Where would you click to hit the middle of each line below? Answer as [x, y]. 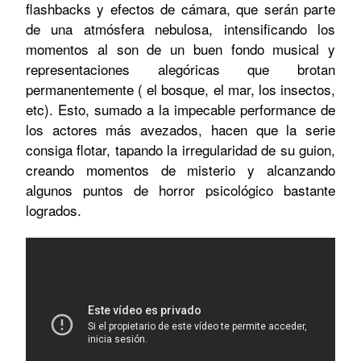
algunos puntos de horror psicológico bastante [180, 189]
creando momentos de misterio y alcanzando [180, 169]
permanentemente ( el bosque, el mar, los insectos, [180, 89]
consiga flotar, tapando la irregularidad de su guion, [180, 149]
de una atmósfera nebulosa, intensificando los [180, 28]
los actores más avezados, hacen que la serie [180, 129]
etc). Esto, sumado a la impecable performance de [180, 109]
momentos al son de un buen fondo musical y [180, 48]
